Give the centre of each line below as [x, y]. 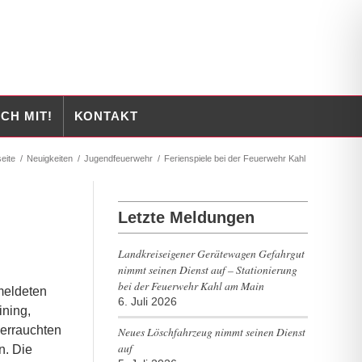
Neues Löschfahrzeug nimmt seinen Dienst [211, 332]
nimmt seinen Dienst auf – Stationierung [207, 269]
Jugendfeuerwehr [118, 158]
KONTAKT [106, 116]
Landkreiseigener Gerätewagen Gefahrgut [211, 253]
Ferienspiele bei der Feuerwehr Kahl [235, 158]
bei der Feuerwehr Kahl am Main [191, 286]
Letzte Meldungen [186, 217]
